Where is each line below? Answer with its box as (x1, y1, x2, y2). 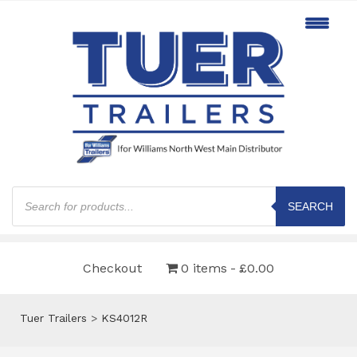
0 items (181, 260, 227, 276)
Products (11, 184, 60, 198)
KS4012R (101, 311, 147, 324)
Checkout (83, 260, 142, 276)
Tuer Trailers (20, 311, 87, 324)
